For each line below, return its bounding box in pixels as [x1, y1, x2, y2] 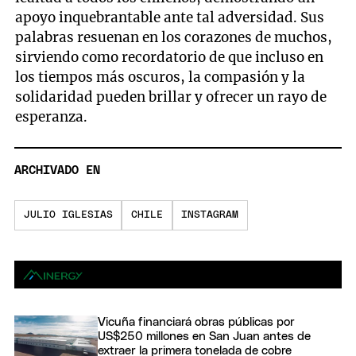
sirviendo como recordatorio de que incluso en [15, 48, 324, 66]
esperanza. [15, 107, 88, 126]
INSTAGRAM [181, 210, 239, 221]
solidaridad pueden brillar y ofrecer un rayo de [15, 87, 327, 106]
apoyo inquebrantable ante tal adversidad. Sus [15, 8, 325, 26]
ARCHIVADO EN [14, 164, 100, 177]
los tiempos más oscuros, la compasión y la [15, 68, 306, 86]
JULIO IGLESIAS [23, 210, 113, 221]
